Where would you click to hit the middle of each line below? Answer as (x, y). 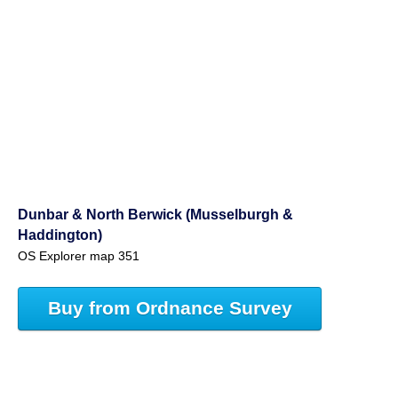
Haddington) (60, 234)
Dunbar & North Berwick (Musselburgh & (155, 214)
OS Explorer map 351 (79, 256)
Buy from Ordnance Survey (170, 308)
